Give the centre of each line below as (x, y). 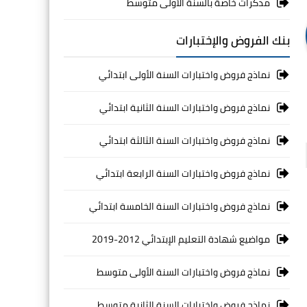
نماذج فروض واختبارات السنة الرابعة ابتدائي (183, 173)
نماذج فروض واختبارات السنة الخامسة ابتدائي (180, 206)
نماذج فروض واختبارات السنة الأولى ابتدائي (184, 75)
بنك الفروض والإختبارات (233, 40)
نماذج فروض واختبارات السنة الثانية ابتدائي (185, 108)
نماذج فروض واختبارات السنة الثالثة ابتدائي (185, 140)
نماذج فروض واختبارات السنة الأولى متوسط (183, 272)
